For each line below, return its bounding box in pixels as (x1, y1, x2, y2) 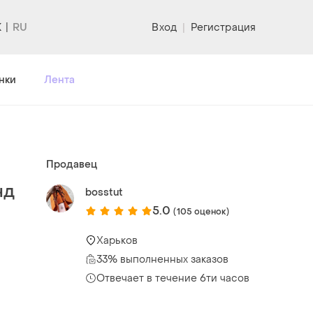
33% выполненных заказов (96, 252, 228, 266)
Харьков (96, 233, 138, 247)
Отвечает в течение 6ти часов (96, 271, 249, 285)
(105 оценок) (173, 205, 229, 217)
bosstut (85, 185, 123, 199)
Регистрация (190, 20, 256, 34)
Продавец (46, 157, 97, 171)
